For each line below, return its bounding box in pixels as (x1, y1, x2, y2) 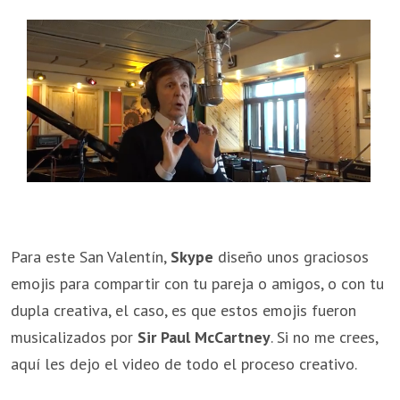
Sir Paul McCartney (137, 327, 271, 348)
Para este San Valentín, (11, 246, 171, 268)
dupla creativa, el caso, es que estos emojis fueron (11, 300, 356, 321)
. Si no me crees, (271, 327, 378, 348)
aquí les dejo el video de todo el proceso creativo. (11, 354, 357, 375)
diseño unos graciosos (213, 246, 369, 268)
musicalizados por (11, 327, 137, 348)
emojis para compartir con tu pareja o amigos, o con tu (11, 273, 384, 295)
